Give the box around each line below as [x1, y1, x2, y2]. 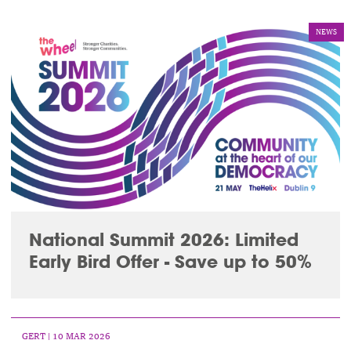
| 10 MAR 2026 [45, 330, 111, 341]
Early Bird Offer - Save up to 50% [28, 250, 312, 273]
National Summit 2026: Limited [28, 228, 299, 251]
